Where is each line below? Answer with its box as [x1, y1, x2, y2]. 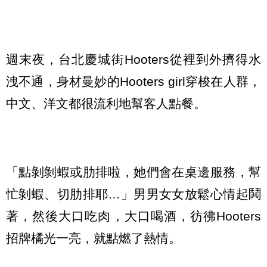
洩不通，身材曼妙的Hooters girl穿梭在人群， [6, 74, 261, 88]
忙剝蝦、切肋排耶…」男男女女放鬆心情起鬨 [6, 187, 261, 201]
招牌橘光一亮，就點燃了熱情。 [6, 231, 181, 246]
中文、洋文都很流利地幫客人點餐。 [6, 96, 206, 110]
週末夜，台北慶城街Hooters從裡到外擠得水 [6, 52, 261, 66]
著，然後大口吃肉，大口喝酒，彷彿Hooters [6, 209, 261, 223]
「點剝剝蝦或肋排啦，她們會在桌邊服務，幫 [6, 165, 261, 179]
